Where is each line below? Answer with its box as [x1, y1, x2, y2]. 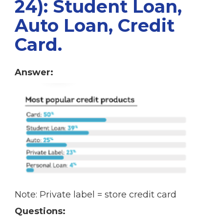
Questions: [15, 205, 66, 217]
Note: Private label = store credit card [15, 189, 176, 200]
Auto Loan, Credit [15, 15, 175, 36]
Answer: [15, 67, 53, 78]
